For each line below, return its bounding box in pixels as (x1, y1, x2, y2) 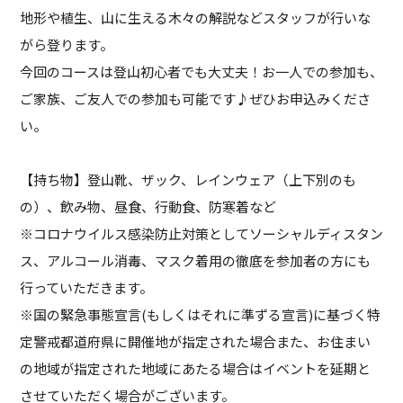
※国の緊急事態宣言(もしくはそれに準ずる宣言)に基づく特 (20, 304, 381, 324)
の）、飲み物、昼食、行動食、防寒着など (20, 196, 276, 216)
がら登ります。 (20, 34, 113, 54)
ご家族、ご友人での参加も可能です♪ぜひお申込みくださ (20, 88, 371, 108)
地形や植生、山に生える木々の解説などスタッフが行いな (20, 7, 371, 27)
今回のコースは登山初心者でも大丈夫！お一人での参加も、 (20, 61, 383, 81)
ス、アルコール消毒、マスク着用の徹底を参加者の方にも (20, 250, 371, 270)
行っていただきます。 (20, 277, 153, 297)
